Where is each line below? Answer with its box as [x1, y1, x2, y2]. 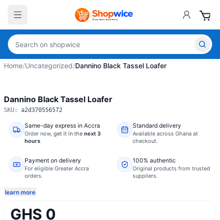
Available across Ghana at [133, 130, 198, 137]
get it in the [54, 130, 84, 137]
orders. [25, 172, 43, 179]
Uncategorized [25, 61, 73, 70]
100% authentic [133, 157, 176, 164]
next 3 [84, 130, 101, 137]
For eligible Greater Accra [25, 165, 89, 172]
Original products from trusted [133, 165, 210, 172]
